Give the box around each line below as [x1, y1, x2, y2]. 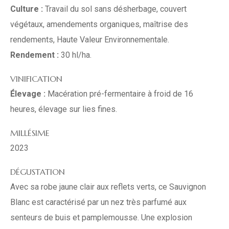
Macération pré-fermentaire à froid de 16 [45, 89, 193, 99]
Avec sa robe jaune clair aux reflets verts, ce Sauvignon [10, 182, 206, 192]
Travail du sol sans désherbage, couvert [43, 4, 187, 14]
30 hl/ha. [59, 50, 91, 60]
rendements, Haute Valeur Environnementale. [10, 35, 169, 45]
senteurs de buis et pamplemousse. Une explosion [10, 213, 192, 223]
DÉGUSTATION [10, 167, 65, 177]
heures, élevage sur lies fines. [10, 104, 117, 114]
